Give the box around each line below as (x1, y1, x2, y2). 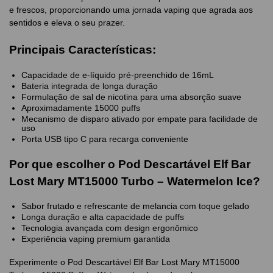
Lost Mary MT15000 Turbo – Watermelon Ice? (9, 174, 260, 188)
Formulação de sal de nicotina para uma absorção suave (21, 91, 241, 102)
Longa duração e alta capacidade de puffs (21, 212, 184, 222)
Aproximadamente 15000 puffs (21, 102, 140, 113)
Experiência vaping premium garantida (21, 234, 170, 244)
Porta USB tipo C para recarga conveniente (21, 133, 188, 144)
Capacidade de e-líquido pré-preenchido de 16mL (21, 69, 214, 80)
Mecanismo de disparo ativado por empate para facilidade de (21, 113, 258, 124)
